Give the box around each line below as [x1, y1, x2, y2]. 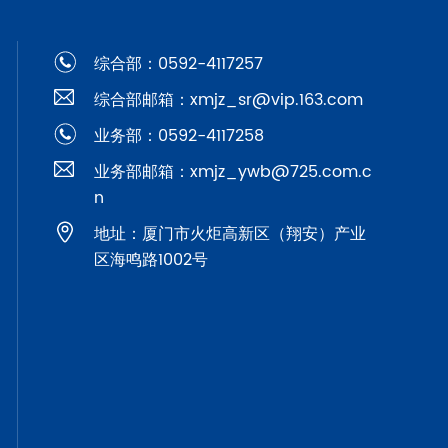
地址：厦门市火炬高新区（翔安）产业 [94, 221, 367, 248]
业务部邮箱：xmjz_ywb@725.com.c [94, 159, 373, 186]
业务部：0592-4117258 [94, 123, 265, 150]
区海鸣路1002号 [94, 247, 209, 274]
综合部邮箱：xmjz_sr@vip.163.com [94, 87, 364, 114]
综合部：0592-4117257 [94, 51, 264, 78]
